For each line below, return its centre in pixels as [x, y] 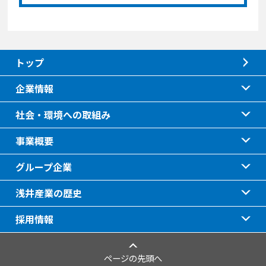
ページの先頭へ [133, 258]
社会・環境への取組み [63, 114]
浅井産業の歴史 [48, 193]
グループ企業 [43, 167]
